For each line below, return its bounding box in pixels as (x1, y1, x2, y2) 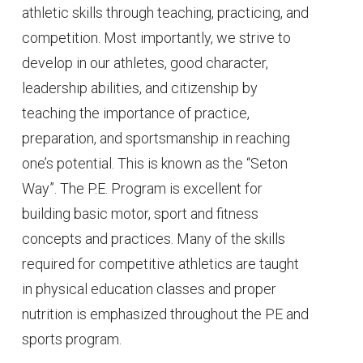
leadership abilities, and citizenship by (22, 79, 258, 96)
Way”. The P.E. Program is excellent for (22, 179, 263, 197)
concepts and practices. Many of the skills (22, 229, 286, 247)
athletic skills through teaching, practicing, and (22, 3, 310, 21)
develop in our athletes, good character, (22, 53, 269, 71)
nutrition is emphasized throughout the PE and (22, 305, 310, 322)
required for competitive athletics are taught (22, 254, 300, 272)
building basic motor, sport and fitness (22, 204, 259, 222)
